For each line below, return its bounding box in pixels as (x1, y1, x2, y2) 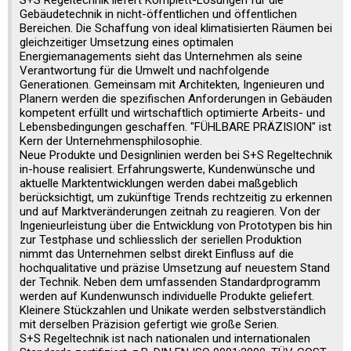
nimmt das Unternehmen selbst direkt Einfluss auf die (20, 247, 294, 262)
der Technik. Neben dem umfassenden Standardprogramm (20, 275, 320, 290)
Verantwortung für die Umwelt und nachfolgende (20, 63, 270, 78)
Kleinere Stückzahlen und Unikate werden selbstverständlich (20, 303, 326, 318)
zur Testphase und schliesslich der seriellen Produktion (20, 233, 302, 248)
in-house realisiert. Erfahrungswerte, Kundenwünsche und (20, 162, 315, 177)
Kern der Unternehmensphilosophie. (20, 134, 202, 149)
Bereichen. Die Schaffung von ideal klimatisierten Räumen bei (20, 21, 332, 36)
